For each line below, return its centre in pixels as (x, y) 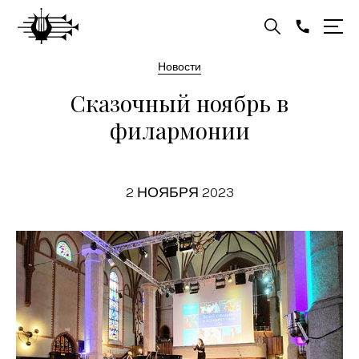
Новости (179, 67)
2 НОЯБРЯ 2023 (179, 192)
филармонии (179, 130)
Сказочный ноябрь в (179, 103)
